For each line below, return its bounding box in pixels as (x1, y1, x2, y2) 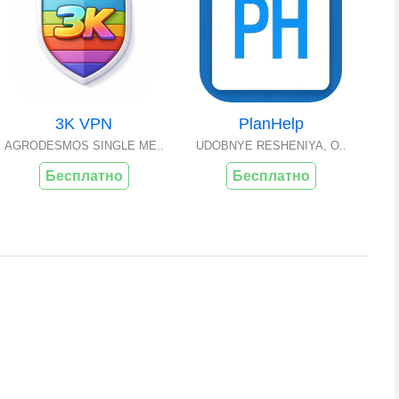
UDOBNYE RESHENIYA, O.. (195, 139, 346, 152)
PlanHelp (238, 115, 304, 133)
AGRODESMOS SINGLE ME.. (4, 139, 164, 152)
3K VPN (55, 115, 112, 133)
